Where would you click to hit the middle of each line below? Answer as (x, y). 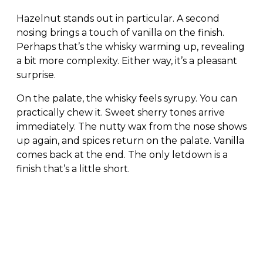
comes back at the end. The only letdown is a (122, 154)
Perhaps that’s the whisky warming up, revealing (131, 46)
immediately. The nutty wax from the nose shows (131, 126)
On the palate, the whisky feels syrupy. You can (127, 98)
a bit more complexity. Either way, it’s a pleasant (127, 60)
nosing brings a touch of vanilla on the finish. (120, 32)
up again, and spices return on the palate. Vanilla (130, 140)
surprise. (36, 75)
